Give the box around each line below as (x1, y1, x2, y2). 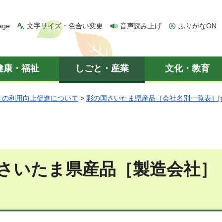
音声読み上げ (120, 22, 162, 30)
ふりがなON (178, 22, 217, 30)
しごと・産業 (75, 63, 129, 73)
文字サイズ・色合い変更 (27, 22, 103, 30)
